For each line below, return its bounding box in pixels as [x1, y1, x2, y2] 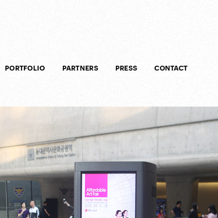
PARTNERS [62, 65, 98, 72]
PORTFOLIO [5, 65, 45, 72]
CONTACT [154, 65, 188, 72]
